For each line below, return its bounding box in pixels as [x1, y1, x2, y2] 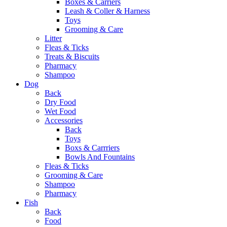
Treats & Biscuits [45, 52, 99, 61]
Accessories [45, 116, 83, 125]
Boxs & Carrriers [65, 143, 120, 152]
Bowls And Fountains [65, 152, 135, 161]
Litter [45, 33, 62, 43]
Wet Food [45, 106, 76, 116]
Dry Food [45, 97, 76, 106]
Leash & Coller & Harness [65, 6, 150, 15]
